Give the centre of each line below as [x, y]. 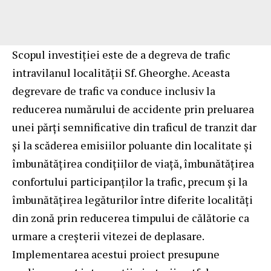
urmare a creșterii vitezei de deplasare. [108, 236]
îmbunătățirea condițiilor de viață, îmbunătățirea [133, 163]
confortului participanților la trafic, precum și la [130, 181]
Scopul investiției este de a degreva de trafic [121, 54]
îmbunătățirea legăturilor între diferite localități [132, 199]
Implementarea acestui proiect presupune [116, 254]
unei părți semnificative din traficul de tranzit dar [134, 127]
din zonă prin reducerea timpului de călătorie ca [131, 217]
